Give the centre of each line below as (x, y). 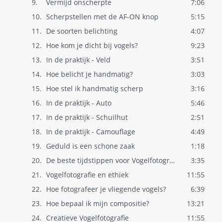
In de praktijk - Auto (79, 103)
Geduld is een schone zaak (90, 146)
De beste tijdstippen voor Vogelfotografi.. (172, 160)
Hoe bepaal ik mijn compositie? (97, 203)
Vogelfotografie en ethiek (87, 175)
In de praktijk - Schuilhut (87, 117)
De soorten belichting (82, 31)
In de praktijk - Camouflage (90, 132)
